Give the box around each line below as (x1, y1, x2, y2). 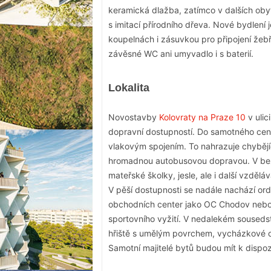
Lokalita (108, 82, 149, 94)
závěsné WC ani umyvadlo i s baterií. (108, 48, 253, 59)
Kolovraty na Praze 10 (159, 112, 246, 123)
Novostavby (108, 112, 159, 123)
